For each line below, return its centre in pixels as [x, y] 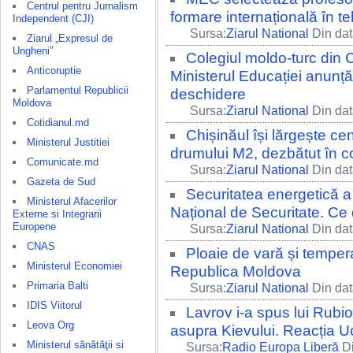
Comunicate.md [63, 162]
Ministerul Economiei [74, 266]
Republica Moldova [236, 271]
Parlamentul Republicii [78, 90]
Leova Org [50, 325]
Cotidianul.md [58, 123]
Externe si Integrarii [57, 214]
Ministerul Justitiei [68, 142]
